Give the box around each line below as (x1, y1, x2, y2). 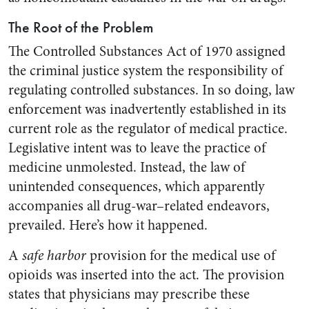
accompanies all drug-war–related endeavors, (8, 196, 270, 216)
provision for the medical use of (86, 246, 275, 266)
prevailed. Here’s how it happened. (8, 215, 208, 235)
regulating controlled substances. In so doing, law (8, 80, 295, 100)
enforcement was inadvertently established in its (8, 99, 286, 119)
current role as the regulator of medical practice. (8, 119, 288, 139)
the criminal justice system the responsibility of (8, 61, 283, 81)
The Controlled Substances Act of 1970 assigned (8, 41, 286, 61)
